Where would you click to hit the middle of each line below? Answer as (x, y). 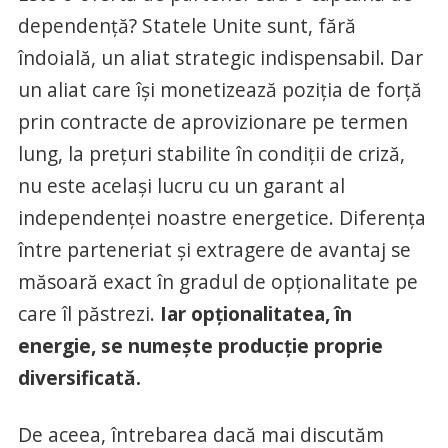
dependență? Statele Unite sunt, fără (186, 25)
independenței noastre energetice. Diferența (221, 217)
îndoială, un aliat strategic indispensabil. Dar (220, 57)
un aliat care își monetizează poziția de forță (219, 89)
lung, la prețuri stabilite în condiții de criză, (211, 153)
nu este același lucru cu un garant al (181, 185)
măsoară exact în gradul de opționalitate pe (217, 281)
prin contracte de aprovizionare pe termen (212, 121)
